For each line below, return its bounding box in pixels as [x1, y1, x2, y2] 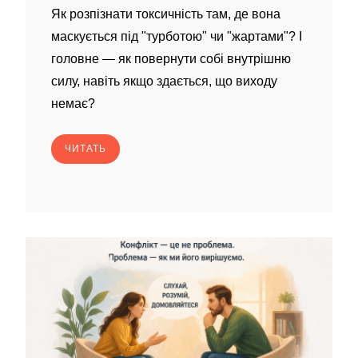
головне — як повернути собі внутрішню [51, 52, 291, 66]
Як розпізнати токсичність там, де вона [51, 7, 280, 21]
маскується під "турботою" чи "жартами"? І [51, 30, 302, 43]
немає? [51, 97, 95, 110]
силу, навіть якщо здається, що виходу [51, 74, 277, 88]
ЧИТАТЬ [65, 143, 106, 154]
